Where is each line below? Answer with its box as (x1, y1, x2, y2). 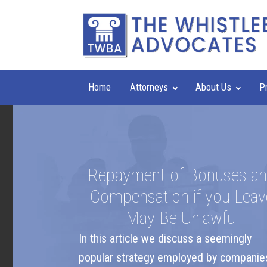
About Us (195, 81, 232, 93)
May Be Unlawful (125, 207, 238, 228)
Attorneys (130, 81, 168, 93)
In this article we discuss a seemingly (79, 231, 252, 246)
